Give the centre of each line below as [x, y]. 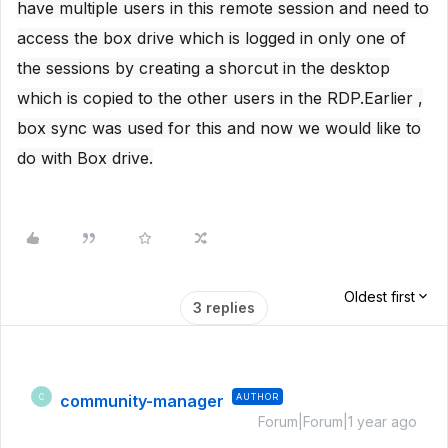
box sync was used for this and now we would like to [219, 128]
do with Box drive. [85, 158]
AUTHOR [257, 396]
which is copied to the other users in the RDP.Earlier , [220, 98]
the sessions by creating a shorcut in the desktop [203, 68]
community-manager [142, 401]
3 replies [224, 307]
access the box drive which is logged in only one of [211, 38]
